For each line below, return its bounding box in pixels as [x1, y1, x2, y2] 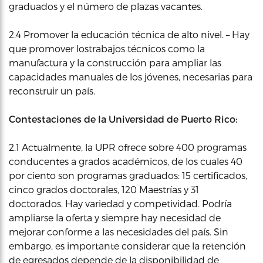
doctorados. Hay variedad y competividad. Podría [9, 197, 232, 209]
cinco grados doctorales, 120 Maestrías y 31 [9, 183, 199, 195]
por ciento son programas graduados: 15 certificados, [9, 169, 247, 181]
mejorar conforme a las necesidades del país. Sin [9, 225, 228, 237]
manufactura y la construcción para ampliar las [9, 56, 221, 68]
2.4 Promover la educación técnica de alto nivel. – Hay [9, 28, 249, 40]
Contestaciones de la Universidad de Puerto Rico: [9, 113, 237, 124]
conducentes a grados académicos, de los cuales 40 [9, 155, 242, 167]
